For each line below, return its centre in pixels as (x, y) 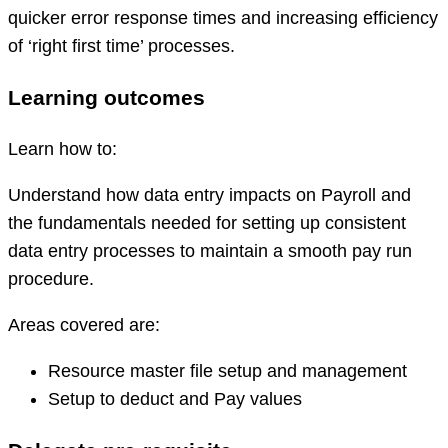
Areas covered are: (84, 324)
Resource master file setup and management (227, 370)
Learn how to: (62, 148)
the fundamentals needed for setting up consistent (207, 222)
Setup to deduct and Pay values (175, 398)
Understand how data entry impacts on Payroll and (209, 194)
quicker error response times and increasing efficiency (223, 17)
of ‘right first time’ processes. (121, 45)
